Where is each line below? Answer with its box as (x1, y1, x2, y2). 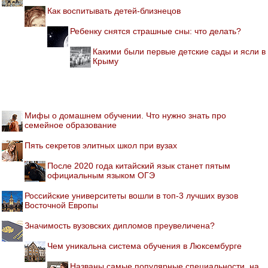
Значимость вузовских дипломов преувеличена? (25, 220, 215, 230)
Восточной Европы (25, 200, 98, 210)
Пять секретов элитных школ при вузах (25, 140, 177, 150)
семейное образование (25, 120, 117, 130)
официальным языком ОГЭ (47, 170, 155, 180)
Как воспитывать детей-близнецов (47, 5, 181, 16)
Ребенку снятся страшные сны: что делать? (70, 26, 241, 36)
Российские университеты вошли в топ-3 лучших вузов (25, 190, 238, 200)
